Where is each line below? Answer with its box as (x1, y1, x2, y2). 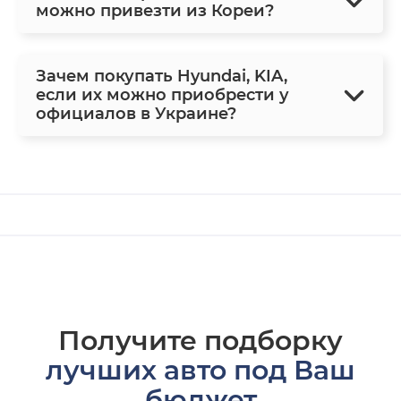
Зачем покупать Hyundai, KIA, (36, 66, 287, 87)
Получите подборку (58, 324, 343, 358)
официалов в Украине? (36, 104, 236, 124)
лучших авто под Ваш (46, 354, 355, 388)
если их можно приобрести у (36, 85, 289, 106)
